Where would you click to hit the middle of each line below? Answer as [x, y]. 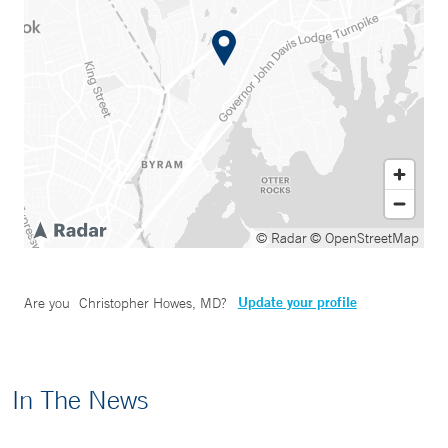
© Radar [281, 238]
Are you [49, 303]
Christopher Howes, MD [149, 303]
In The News [80, 400]
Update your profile [297, 302]
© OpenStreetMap [364, 238]
